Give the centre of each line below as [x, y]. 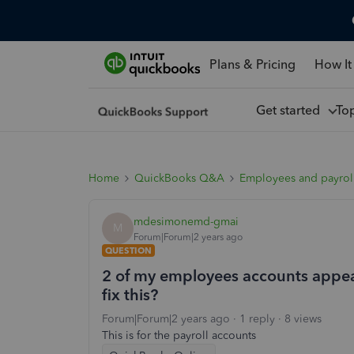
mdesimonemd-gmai [186, 221]
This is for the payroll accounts [179, 335]
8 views [303, 319]
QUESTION [128, 250]
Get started [291, 110]
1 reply [257, 319]
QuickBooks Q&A [179, 178]
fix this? [130, 295]
